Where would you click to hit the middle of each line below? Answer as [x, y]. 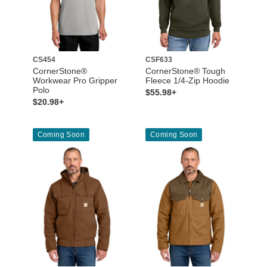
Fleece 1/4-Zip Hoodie [187, 81]
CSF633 [159, 60]
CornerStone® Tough [185, 71]
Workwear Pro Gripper [75, 81]
